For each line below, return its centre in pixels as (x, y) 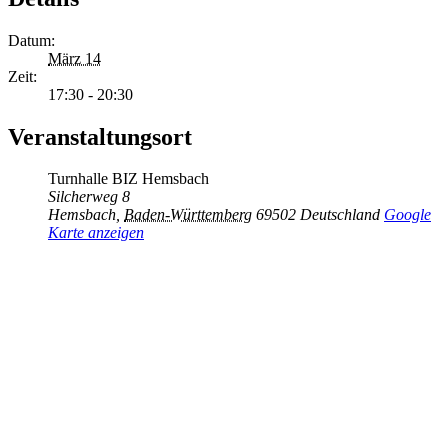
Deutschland (340, 215)
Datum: (31, 40)
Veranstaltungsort (100, 136)
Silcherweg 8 (89, 197)
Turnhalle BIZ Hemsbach (128, 179)
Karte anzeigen (96, 233)
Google (407, 215)
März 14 (74, 58)
